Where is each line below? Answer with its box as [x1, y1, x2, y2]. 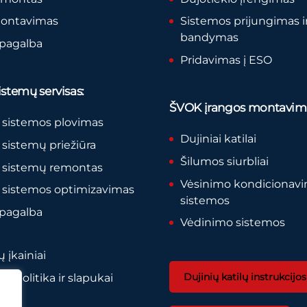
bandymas [180, 31, 239, 45]
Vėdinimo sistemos [180, 216, 286, 230]
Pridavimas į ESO [180, 53, 273, 67]
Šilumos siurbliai [180, 154, 269, 168]
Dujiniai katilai [180, 132, 257, 145]
